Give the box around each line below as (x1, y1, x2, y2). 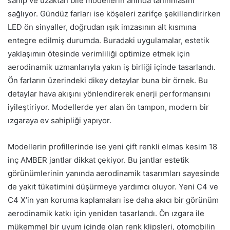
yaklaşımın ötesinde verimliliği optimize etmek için (8, 49, 190, 59)
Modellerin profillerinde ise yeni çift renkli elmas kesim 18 (8, 142, 217, 152)
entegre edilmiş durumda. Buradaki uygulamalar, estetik (8, 35, 209, 46)
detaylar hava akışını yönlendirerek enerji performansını (8, 89, 210, 99)
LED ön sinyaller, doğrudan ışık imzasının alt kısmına (8, 22, 196, 32)
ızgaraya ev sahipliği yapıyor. (8, 116, 111, 126)
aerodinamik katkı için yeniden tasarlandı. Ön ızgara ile (8, 208, 204, 219)
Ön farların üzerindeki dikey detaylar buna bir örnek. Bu (8, 75, 208, 86)
